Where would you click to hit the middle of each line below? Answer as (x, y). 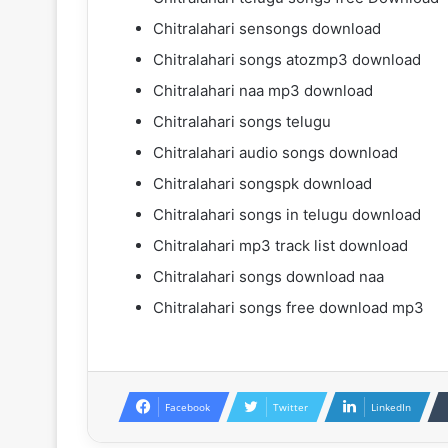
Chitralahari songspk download (262, 183)
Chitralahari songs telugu (242, 121)
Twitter (290, 406)
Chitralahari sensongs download (267, 28)
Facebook (187, 406)
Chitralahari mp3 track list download (280, 245)
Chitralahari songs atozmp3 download (287, 59)
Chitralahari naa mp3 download (263, 90)
